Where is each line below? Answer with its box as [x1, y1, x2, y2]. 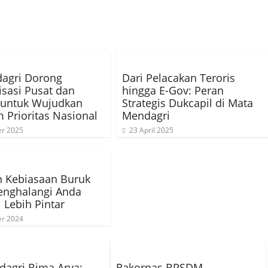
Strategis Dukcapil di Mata [122, 96, 253, 110]
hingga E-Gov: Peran [122, 83, 224, 98]
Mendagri [122, 108, 170, 123]
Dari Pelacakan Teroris [122, 71, 235, 85]
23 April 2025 [129, 125, 173, 135]
